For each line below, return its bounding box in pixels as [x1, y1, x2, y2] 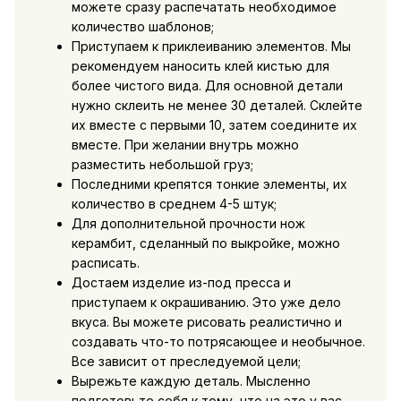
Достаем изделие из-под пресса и [71, 275, 291, 291]
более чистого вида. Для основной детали [71, 78, 343, 94]
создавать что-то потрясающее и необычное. [71, 334, 365, 350]
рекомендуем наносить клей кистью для [71, 58, 329, 74]
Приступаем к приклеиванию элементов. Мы [71, 38, 351, 55]
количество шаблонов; [71, 19, 214, 35]
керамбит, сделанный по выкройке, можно [71, 235, 340, 252]
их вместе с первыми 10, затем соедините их [71, 117, 357, 133]
